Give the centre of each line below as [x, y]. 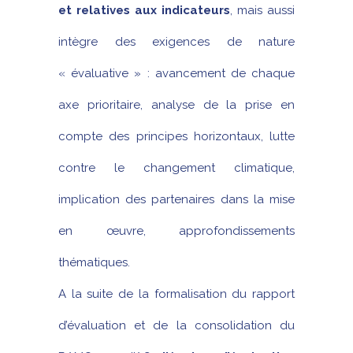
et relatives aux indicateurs [144, 10]
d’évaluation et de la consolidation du [176, 325]
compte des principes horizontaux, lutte [176, 136]
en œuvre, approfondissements [176, 231]
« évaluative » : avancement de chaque [176, 73]
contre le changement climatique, [176, 168]
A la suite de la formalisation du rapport [176, 294]
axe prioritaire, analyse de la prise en [176, 105]
